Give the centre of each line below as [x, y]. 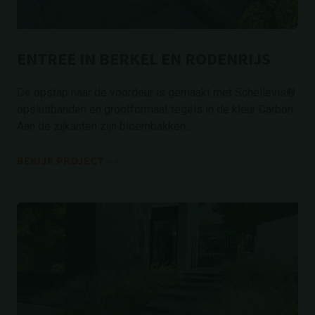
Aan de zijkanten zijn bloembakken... [104, 126]
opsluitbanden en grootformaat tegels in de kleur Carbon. [156, 109]
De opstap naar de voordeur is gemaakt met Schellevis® [156, 92]
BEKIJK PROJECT [60, 160]
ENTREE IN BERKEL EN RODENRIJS [144, 59]
